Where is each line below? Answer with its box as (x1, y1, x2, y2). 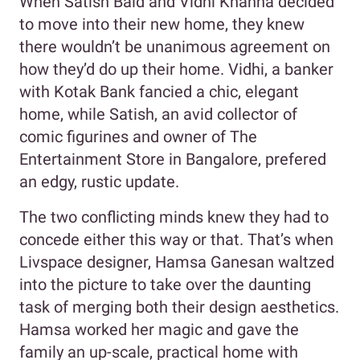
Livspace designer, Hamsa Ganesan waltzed (19, 252, 334, 272)
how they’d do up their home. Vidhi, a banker (19, 59, 333, 80)
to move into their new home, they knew (19, 14, 305, 35)
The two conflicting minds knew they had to (19, 207, 329, 227)
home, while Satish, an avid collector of (19, 104, 297, 125)
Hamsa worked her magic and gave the (19, 320, 299, 340)
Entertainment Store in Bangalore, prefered (19, 149, 326, 170)
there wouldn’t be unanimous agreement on (19, 37, 330, 57)
